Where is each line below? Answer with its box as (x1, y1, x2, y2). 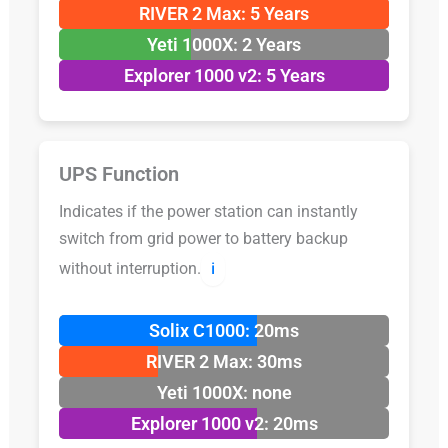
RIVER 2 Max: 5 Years (139, 3, 309, 25)
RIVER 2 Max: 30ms (146, 351, 302, 373)
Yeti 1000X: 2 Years (147, 34, 301, 56)
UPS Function (58, 162, 179, 187)
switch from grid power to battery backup (58, 229, 348, 249)
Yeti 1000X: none (156, 382, 292, 404)
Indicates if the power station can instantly (58, 202, 358, 222)
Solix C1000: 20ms (149, 320, 299, 342)
